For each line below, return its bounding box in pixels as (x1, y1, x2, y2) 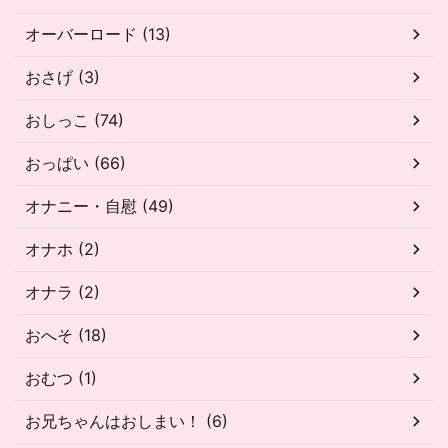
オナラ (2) (25, 281, 100, 302)
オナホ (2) (25, 238, 100, 259)
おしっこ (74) (25, 109, 124, 130)
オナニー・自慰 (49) (25, 195, 174, 216)
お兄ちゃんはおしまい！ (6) (25, 410, 228, 431)
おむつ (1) (25, 367, 97, 388)
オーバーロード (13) (25, 23, 171, 44)
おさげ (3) (25, 66, 100, 87)
